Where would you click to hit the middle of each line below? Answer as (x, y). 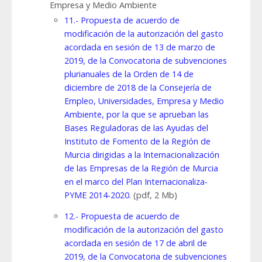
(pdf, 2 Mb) (155, 195)
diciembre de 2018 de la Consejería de (138, 88)
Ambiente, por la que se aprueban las (137, 115)
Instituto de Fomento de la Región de (137, 142)
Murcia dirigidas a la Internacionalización (142, 155)
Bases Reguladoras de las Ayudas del (136, 128)
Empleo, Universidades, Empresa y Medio (144, 101)
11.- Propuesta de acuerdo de (122, 20)
